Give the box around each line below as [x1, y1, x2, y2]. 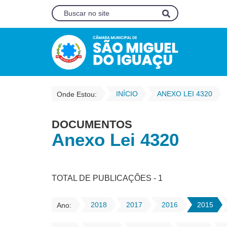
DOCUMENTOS [52, 118, 132, 131]
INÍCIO [116, 90, 138, 98]
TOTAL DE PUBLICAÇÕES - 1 [52, 174, 163, 182]
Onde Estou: [57, 90, 97, 98]
